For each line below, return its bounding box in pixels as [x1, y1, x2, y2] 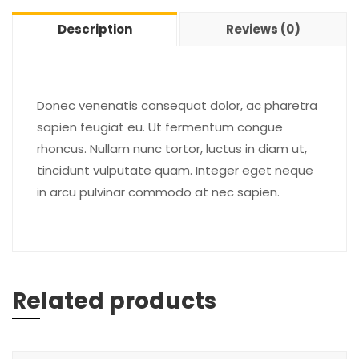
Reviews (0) [226, 21, 301, 38]
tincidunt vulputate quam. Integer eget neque [37, 162, 313, 179]
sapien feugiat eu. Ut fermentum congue [37, 119, 283, 135]
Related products [12, 285, 216, 317]
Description [57, 21, 132, 38]
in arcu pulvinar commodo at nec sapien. [37, 184, 280, 200]
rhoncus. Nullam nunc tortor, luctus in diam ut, [37, 140, 307, 157]
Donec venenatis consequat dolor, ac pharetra [37, 97, 317, 114]
